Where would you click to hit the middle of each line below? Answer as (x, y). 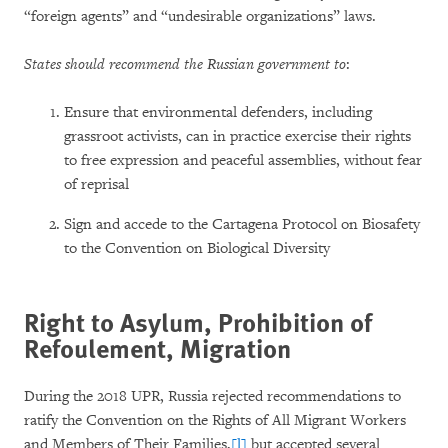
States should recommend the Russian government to (185, 64)
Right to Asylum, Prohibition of (198, 321)
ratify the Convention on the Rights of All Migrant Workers (215, 420)
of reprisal (96, 184)
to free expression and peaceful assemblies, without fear (243, 160)
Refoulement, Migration (157, 347)
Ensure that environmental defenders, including (218, 112)
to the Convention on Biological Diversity (197, 248)
